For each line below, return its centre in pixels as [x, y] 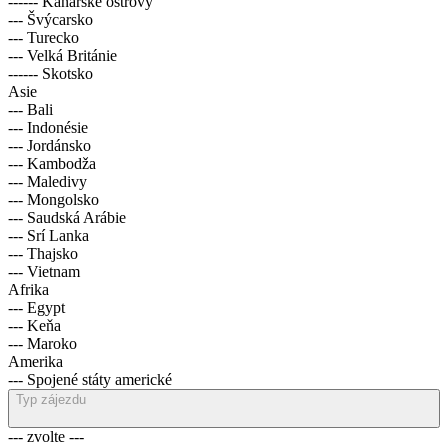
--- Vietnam [44, 271]
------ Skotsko [50, 73]
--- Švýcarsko [50, 19]
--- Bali [30, 109]
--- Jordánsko [49, 145]
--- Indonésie [48, 127]
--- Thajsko [43, 253]
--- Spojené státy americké [90, 379]
